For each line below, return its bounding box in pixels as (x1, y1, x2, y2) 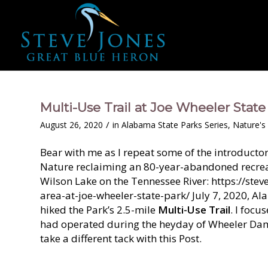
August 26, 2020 (40, 119, 103, 130)
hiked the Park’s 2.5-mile (40, 203, 158, 217)
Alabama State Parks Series (121, 119, 228, 130)
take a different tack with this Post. (40, 232, 202, 246)
